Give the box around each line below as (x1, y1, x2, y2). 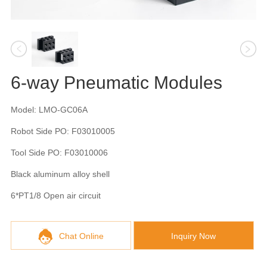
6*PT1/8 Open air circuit (10, 190, 101, 200)
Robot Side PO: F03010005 (10, 126, 115, 136)
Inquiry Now (171, 231, 216, 241)
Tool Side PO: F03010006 (10, 147, 108, 157)
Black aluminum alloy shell (10, 169, 110, 179)
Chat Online (58, 231, 104, 241)
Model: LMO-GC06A (10, 104, 88, 114)
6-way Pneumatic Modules (10, 72, 222, 92)
